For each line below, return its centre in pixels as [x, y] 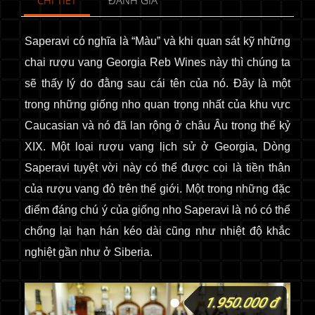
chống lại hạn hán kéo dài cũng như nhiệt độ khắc [157, 231]
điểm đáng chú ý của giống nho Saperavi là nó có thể [157, 210]
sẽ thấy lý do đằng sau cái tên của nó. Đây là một [157, 83]
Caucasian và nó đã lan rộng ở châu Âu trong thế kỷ [157, 126]
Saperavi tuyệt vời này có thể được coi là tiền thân [157, 168]
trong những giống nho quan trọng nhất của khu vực [157, 104]
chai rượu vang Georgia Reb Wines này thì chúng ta [157, 62]
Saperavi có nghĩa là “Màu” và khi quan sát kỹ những [157, 41]
